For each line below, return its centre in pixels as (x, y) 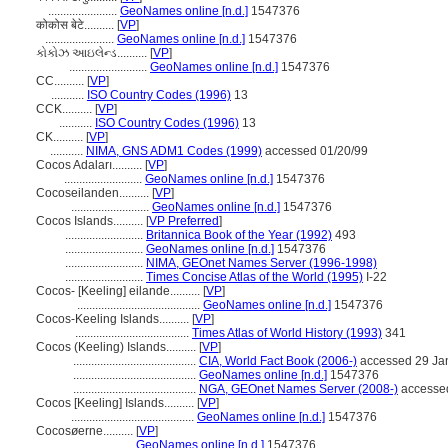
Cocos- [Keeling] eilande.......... (119, 291)
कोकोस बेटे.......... (76, 25)
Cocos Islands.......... (91, 221)
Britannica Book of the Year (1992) (239, 235)
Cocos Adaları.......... (90, 165)
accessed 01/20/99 (315, 151)
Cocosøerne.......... (86, 431)
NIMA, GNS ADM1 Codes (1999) (174, 151)
